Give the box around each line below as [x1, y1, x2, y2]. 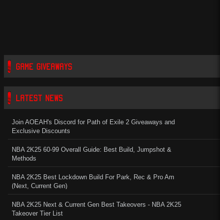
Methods [12, 155, 36, 162]
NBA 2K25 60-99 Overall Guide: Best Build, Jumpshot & [12, 146, 171, 153]
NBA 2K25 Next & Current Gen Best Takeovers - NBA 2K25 [12, 201, 181, 208]
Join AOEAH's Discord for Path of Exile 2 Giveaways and [12, 118, 175, 126]
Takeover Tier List [12, 210, 63, 217]
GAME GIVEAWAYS [16, 61, 72, 72]
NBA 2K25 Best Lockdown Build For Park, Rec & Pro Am [12, 173, 174, 181]
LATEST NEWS [16, 92, 63, 103]
